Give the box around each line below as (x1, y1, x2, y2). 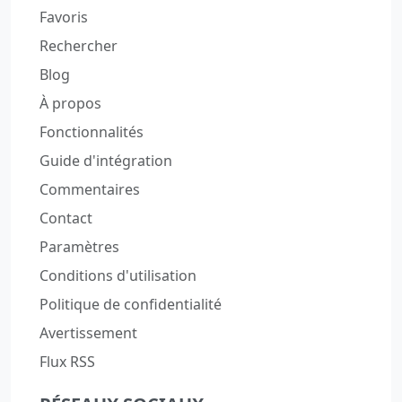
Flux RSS (39, 352, 95, 372)
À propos (39, 93, 101, 114)
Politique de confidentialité (39, 294, 222, 315)
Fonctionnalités (39, 122, 144, 143)
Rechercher (39, 36, 118, 57)
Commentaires (39, 179, 140, 200)
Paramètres (39, 237, 119, 258)
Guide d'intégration (39, 151, 172, 171)
